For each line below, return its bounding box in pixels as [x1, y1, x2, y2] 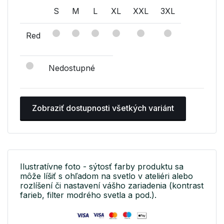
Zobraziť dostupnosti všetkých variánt [32, 103, 174, 113]
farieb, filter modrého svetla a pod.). [20, 190, 156, 200]
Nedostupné [48, 63, 95, 73]
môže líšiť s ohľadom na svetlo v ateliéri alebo [20, 171, 193, 181]
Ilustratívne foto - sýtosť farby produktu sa [20, 161, 183, 172]
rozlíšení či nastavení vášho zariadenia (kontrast [20, 180, 203, 191]
